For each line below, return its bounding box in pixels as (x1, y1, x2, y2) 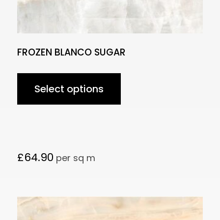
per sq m (54, 152, 95, 165)
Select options (34, 82, 104, 96)
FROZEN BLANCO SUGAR (17, 45, 126, 59)
